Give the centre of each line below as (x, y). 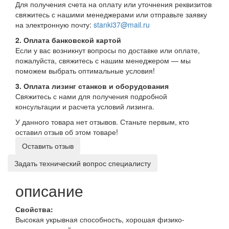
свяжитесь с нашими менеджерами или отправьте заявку (111, 14)
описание (49, 190)
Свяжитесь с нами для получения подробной (91, 96)
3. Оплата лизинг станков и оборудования (92, 86)
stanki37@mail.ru (122, 25)
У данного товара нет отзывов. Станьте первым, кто (102, 122)
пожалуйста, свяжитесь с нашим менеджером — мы (103, 60)
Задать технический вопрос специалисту (83, 163)
